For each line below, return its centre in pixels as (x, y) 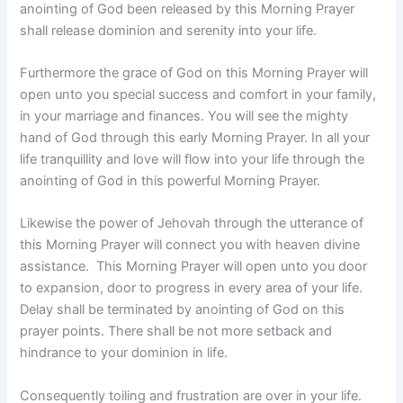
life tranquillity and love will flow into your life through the (193, 159)
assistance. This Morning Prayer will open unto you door (194, 267)
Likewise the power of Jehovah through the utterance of (192, 224)
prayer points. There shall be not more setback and (176, 331)
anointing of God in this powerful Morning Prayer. (170, 180)
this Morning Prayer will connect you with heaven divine (190, 245)
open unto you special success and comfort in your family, (198, 94)
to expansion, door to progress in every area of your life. (192, 288)
